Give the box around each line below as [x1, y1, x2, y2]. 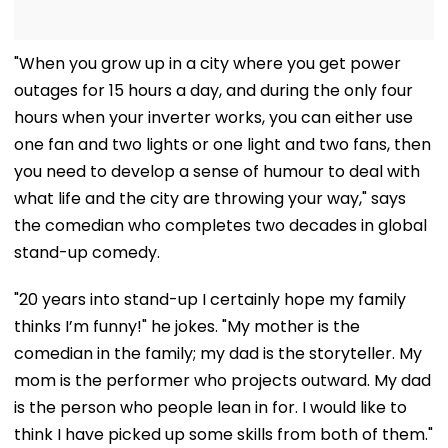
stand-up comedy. [14, 240, 160, 264]
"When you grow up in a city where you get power [14, 51, 401, 75]
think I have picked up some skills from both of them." [14, 422, 433, 446]
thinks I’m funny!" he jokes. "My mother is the [14, 314, 360, 338]
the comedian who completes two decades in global [14, 213, 427, 237]
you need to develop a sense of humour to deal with [14, 159, 420, 183]
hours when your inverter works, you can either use [14, 105, 413, 129]
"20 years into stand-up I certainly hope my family [14, 287, 406, 311]
